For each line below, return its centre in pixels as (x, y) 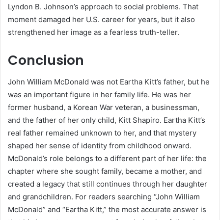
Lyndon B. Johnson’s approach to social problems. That (103, 6)
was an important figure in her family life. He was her (99, 95)
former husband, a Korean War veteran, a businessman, (104, 108)
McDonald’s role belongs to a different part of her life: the (107, 159)
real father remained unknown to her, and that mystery (102, 133)
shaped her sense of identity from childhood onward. (100, 146)
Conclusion (46, 60)
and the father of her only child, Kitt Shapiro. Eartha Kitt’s (107, 120)
